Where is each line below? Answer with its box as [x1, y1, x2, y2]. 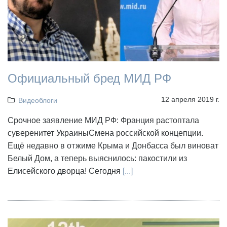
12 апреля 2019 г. [161, 95, 219, 104]
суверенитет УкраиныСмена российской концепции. [8, 129, 203, 138]
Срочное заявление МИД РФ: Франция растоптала [8, 116, 199, 125]
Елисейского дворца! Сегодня [8, 167, 123, 176]
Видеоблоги [18, 96, 57, 105]
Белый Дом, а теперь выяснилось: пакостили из [8, 154, 187, 163]
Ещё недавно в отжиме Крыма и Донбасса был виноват [8, 141, 218, 150]
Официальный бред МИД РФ [8, 71, 171, 86]
